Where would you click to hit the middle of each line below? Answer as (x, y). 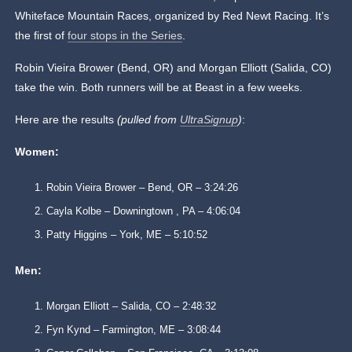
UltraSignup (209, 120)
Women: (37, 152)
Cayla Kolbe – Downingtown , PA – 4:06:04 (144, 211)
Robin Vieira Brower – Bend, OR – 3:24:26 (143, 188)
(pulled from (149, 120)
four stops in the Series (125, 36)
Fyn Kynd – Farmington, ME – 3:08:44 (134, 330)
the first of (42, 36)
